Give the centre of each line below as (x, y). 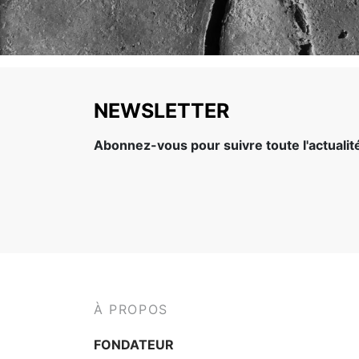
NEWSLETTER (161, 111)
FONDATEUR (134, 344)
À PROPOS (131, 310)
